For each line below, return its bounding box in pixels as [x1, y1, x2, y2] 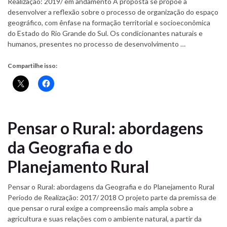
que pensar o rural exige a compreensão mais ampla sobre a [8, 204, 193, 213]
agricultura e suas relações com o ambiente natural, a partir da [8, 214, 202, 223]
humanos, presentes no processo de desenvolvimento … [8, 39, 185, 48]
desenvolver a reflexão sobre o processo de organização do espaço [8, 7, 218, 16]
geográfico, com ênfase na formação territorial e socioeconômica [8, 18, 210, 27]
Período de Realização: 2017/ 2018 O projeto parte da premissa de [8, 193, 216, 202]
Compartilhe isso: [8, 61, 57, 69]
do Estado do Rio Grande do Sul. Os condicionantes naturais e [8, 28, 203, 37]
